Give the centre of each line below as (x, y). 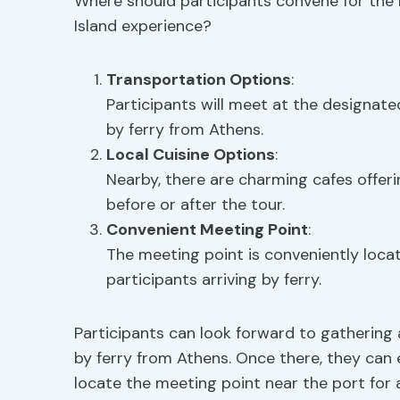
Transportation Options (199, 79)
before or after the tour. (196, 204)
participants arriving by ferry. (214, 279)
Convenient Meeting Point (207, 229)
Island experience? (143, 26)
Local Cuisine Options (191, 154)
